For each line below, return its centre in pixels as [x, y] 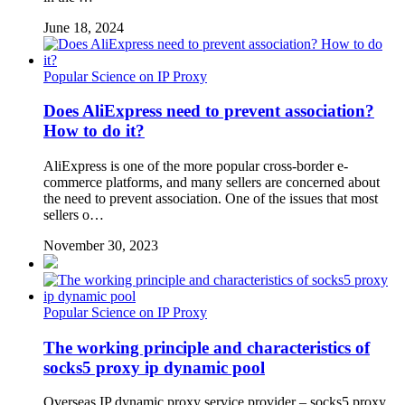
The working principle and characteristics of [207, 347]
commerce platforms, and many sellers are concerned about [212, 182]
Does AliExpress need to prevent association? [209, 111]
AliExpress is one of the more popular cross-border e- [196, 166]
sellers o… [74, 215]
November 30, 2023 [101, 245]
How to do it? [94, 131]
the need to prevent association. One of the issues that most [211, 198]
